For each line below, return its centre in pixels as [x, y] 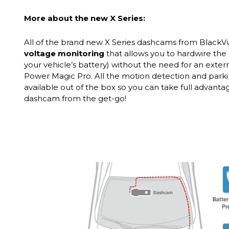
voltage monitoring [64, 54]
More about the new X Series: [85, 18]
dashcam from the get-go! [75, 99]
